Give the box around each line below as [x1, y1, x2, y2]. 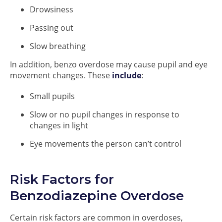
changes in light [30, 120, 88, 131]
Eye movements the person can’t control [30, 138, 181, 149]
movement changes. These [10, 70, 112, 81]
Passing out [30, 22, 73, 33]
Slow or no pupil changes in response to [30, 109, 179, 120]
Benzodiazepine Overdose [10, 188, 184, 204]
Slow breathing [30, 41, 86, 52]
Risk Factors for [10, 171, 114, 187]
